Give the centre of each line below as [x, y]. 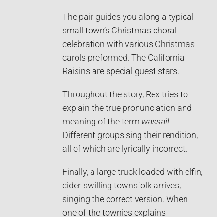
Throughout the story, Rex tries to [125, 94]
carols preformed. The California [124, 57]
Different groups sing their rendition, [130, 135]
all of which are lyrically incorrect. [125, 148]
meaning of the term [102, 121]
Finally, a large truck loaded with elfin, [132, 172]
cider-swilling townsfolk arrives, [122, 185]
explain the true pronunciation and [127, 108]
